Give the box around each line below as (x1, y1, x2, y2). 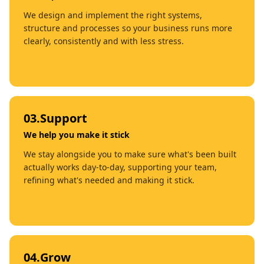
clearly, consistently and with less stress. (24, 35, 184, 47)
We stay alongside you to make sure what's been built (24, 148, 236, 160)
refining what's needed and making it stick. (24, 174, 194, 186)
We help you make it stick (24, 128, 130, 140)
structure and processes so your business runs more (24, 22, 232, 34)
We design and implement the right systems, (24, 9, 202, 21)
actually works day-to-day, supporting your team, (24, 161, 217, 173)
